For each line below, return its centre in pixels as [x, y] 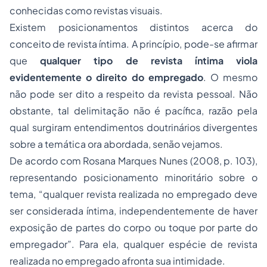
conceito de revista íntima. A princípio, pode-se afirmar [133, 44]
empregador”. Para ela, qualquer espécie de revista [133, 244]
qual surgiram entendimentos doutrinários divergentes [133, 127]
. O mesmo [230, 77]
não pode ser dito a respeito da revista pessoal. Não [133, 94]
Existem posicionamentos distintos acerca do [133, 27]
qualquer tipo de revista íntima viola [149, 60]
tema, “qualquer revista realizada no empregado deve [133, 194]
